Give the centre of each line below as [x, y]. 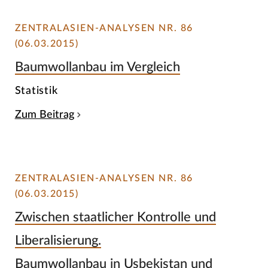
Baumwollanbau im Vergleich [97, 67]
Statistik [36, 91]
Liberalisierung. [58, 241]
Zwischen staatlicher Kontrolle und [115, 217]
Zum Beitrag [44, 115]
